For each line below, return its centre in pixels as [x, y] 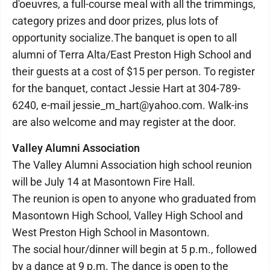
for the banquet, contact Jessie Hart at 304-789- [126, 88]
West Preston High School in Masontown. [111, 232]
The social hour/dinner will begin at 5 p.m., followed [134, 249]
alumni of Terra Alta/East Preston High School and [132, 55]
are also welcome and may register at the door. [124, 122]
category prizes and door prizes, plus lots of [115, 21]
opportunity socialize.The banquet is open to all [124, 38]
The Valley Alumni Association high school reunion [132, 165]
